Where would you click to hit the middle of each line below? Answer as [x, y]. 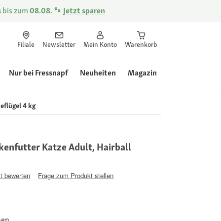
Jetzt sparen [84, 11]
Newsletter [59, 44]
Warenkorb [141, 44]
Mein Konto [100, 44]
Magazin [142, 73]
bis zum [15, 11]
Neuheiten [98, 73]
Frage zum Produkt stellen [76, 175]
